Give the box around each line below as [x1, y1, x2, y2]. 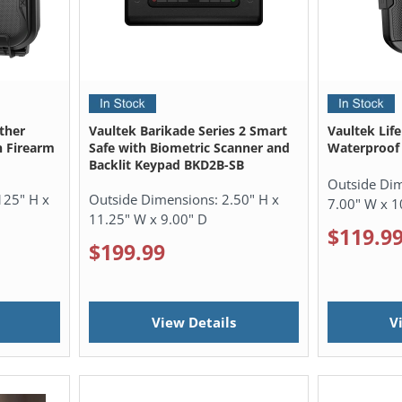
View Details [152, 312, 237, 331]
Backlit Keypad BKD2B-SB [89, 156, 245, 174]
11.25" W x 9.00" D [89, 210, 208, 229]
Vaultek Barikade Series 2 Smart [89, 122, 288, 140]
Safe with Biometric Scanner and [89, 139, 291, 157]
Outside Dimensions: [89, 190, 223, 209]
